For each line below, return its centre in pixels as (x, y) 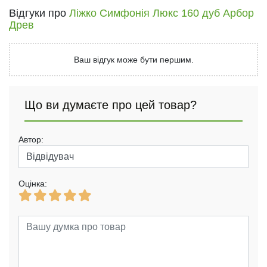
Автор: (31, 139)
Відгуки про (39, 13)
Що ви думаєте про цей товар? (111, 105)
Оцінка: (33, 183)
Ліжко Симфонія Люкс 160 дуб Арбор (162, 13)
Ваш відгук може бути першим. (133, 59)
